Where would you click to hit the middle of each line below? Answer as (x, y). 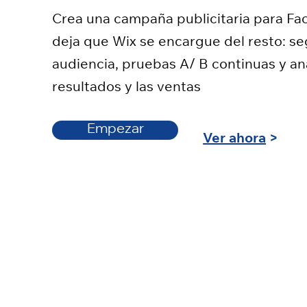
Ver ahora (235, 140)
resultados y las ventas (127, 88)
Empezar (115, 130)
